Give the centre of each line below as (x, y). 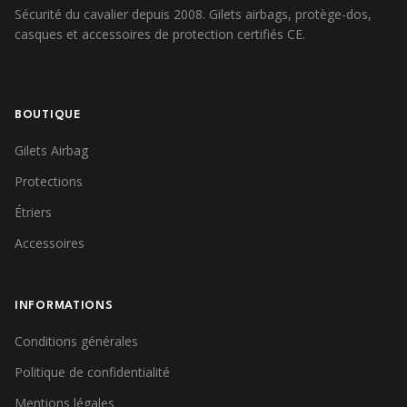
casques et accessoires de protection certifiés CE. (160, 34)
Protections (49, 181)
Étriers (33, 212)
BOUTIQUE (48, 115)
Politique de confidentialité (92, 372)
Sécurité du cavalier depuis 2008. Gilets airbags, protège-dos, (193, 14)
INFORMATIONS (64, 306)
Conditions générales (76, 341)
